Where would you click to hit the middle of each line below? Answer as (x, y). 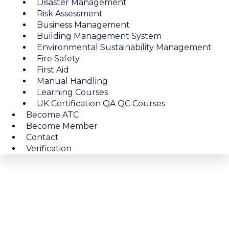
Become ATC (53, 114)
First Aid (53, 70)
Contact (43, 137)
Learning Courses (72, 92)
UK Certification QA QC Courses (101, 103)
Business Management (83, 25)
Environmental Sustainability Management (124, 47)
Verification (49, 148)
